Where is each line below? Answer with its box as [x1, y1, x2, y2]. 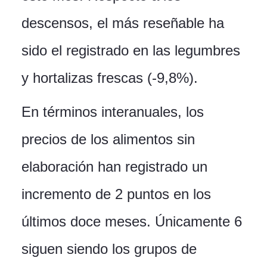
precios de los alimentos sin [21, 131, 195, 148]
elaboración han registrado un [21, 159, 207, 175]
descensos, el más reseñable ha [21, 15, 224, 32]
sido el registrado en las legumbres [21, 42, 240, 59]
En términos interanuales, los [21, 104, 204, 120]
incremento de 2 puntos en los [21, 186, 211, 203]
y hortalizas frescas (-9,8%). [21, 70, 198, 86]
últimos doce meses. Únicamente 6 [21, 213, 242, 230]
